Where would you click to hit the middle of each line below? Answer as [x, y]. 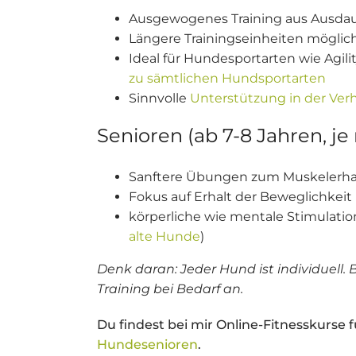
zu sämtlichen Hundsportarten [227, 78]
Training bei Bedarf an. [170, 289]
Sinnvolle [159, 98]
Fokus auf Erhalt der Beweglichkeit [240, 197]
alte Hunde [164, 236]
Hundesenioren [147, 344]
